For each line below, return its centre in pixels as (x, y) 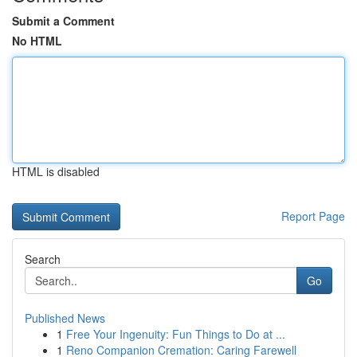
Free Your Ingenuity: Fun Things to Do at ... (176, 334)
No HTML (37, 41)
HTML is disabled (56, 171)
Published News (65, 318)
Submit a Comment (63, 21)
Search (43, 259)
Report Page (313, 216)
